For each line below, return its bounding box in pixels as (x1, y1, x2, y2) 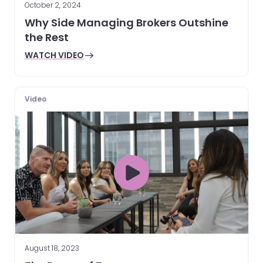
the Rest (24, 30, 69, 45)
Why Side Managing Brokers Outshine (24, 15, 228, 31)
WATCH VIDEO (24, 49, 84, 62)
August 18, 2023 (24, 243, 79, 254)
